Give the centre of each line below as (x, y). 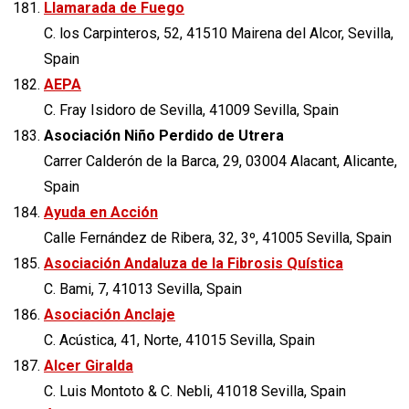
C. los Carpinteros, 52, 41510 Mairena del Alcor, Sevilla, (219, 33)
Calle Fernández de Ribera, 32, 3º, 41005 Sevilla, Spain (218, 237)
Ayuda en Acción (101, 212)
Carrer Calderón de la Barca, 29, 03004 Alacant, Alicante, (220, 161)
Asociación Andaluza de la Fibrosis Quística (194, 263)
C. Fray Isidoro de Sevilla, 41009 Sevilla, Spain (191, 110)
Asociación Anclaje (110, 314)
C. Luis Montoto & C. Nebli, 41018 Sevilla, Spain (195, 391)
